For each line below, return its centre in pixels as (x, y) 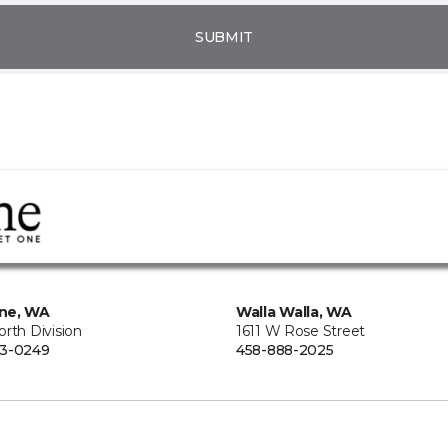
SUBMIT (224, 36)
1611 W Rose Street (300, 331)
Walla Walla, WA (294, 312)
